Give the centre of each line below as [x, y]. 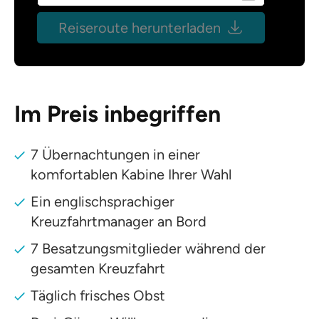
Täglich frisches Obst [98, 295]
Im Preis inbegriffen [117, 114]
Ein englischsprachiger [103, 201]
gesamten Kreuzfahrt [98, 268]
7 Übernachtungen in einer [116, 154]
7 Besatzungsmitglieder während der [148, 248]
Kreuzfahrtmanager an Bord [119, 221]
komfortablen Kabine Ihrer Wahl [131, 174]
